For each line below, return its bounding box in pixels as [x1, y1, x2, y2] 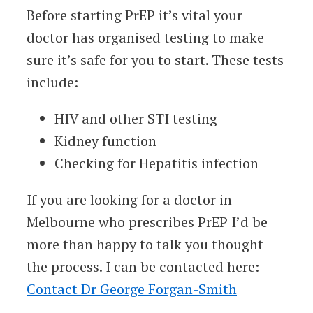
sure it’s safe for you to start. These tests [27, 50, 284, 69]
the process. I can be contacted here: [27, 256, 259, 276]
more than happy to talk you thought [27, 234, 263, 254]
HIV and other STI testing [54, 108, 217, 128]
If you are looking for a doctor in [27, 189, 232, 209]
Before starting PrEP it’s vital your [27, 5, 242, 24]
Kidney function [54, 131, 156, 150]
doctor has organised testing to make [27, 27, 264, 47]
